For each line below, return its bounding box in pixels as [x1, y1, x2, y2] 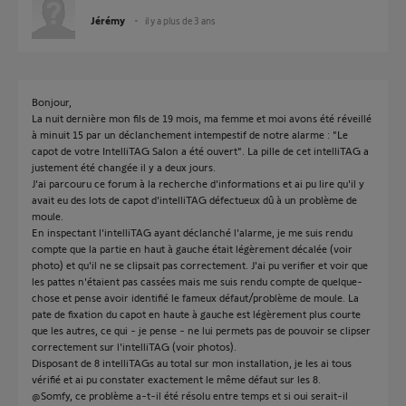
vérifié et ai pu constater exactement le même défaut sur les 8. [32, 372, 321, 385]
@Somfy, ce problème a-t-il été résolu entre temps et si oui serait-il [32, 389, 348, 401]
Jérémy [91, 14, 125, 26]
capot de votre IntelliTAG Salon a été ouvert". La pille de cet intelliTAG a [32, 144, 369, 157]
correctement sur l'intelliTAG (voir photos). [32, 340, 237, 353]
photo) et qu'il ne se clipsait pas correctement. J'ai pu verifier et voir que [32, 258, 368, 271]
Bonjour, [32, 95, 72, 108]
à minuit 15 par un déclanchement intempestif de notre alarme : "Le [32, 128, 348, 140]
